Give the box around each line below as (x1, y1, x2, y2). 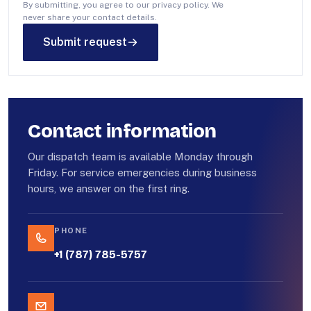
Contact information (28, 119, 217, 143)
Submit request (43, 35, 127, 49)
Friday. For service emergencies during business (28, 167, 257, 178)
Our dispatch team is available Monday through (28, 151, 253, 162)
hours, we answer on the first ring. (28, 183, 190, 194)
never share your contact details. (23, 12, 157, 22)
